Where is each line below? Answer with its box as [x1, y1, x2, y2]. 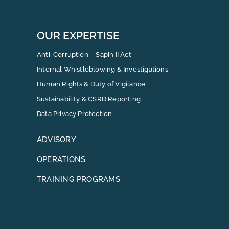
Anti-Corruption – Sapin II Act [36, 50, 131, 58]
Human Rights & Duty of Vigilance [36, 80, 146, 88]
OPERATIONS [36, 154, 86, 164]
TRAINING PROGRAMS [36, 174, 120, 184]
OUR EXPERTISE [36, 29, 120, 42]
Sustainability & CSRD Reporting [36, 95, 141, 103]
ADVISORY [36, 134, 76, 144]
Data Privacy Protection [36, 109, 112, 118]
